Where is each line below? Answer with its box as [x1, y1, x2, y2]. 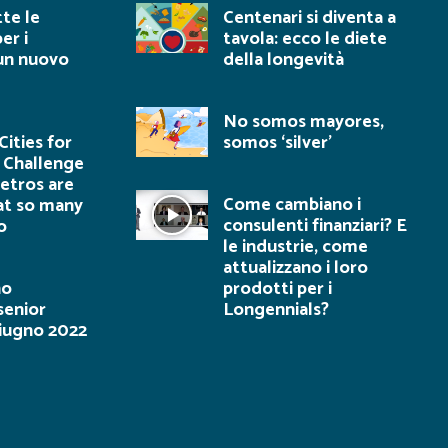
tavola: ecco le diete [223, 24, 387, 54]
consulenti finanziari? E [223, 211, 407, 241]
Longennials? [223, 295, 329, 325]
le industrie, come [223, 232, 368, 262]
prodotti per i [223, 274, 332, 304]
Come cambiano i [223, 190, 361, 220]
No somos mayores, [223, 107, 384, 137]
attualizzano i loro [223, 253, 368, 283]
